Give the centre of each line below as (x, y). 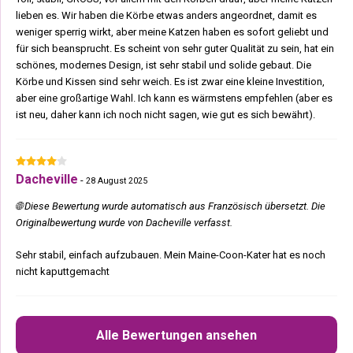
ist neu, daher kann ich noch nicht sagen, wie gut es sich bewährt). (165, 115)
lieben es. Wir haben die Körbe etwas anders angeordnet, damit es (166, 15)
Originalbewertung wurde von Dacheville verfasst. (124, 223)
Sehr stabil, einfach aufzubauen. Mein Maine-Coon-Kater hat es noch (171, 255)
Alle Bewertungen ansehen (176, 335)
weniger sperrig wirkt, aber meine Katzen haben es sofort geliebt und (172, 32)
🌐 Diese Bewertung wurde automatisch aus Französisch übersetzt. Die (171, 206)
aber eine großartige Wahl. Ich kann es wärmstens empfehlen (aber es (174, 98)
